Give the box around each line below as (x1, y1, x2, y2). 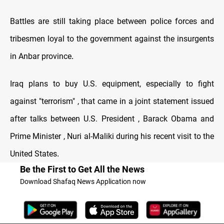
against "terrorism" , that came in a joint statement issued (10, 96, 214, 106)
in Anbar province (10, 51, 71, 61)
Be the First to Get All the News (20, 164, 144, 175)
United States (10, 149, 57, 159)
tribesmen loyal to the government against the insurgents (10, 34, 214, 44)
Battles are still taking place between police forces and (10, 16, 214, 26)
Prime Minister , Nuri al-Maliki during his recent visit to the (10, 131, 214, 141)
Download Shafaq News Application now (20, 177, 146, 186)
